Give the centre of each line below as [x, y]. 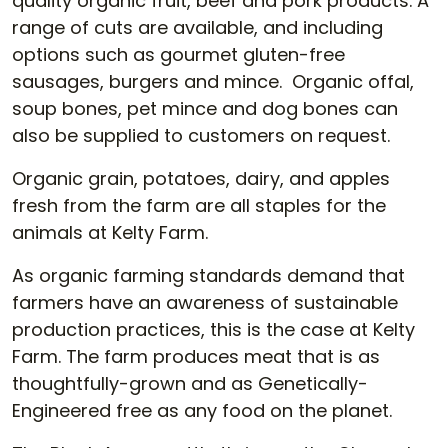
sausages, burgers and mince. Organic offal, [213, 81]
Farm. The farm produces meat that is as [196, 356]
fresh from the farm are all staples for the [199, 205]
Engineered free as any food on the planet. [202, 410]
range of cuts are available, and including [197, 27]
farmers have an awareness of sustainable [205, 302]
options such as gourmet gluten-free [178, 54]
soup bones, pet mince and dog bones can [205, 108]
